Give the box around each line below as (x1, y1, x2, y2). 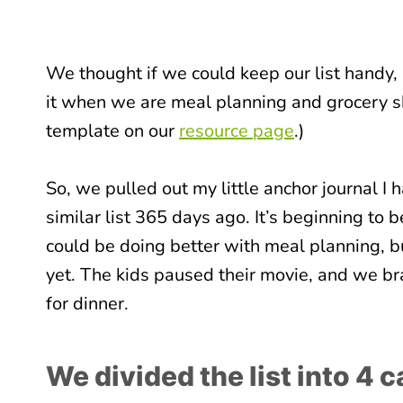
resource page (179, 119, 294, 143)
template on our (46, 119, 179, 143)
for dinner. (46, 291, 129, 316)
